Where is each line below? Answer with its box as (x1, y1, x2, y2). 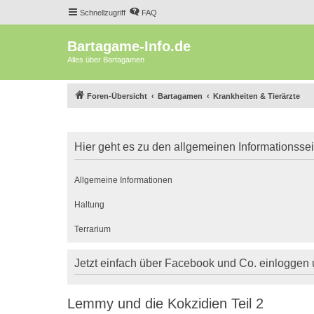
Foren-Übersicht (87, 91, 147, 100)
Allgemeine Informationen (74, 175, 172, 185)
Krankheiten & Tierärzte (213, 91, 300, 100)
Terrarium (74, 224, 111, 234)
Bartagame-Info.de (67, 39, 191, 54)
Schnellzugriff (80, 8, 125, 17)
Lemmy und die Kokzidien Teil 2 (67, 295, 264, 311)
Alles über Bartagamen (67, 55, 144, 64)
